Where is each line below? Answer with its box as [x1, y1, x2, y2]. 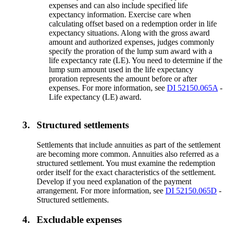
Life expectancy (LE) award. [49, 93, 142, 102]
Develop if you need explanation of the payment [37, 177, 192, 186]
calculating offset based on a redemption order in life [49, 19, 217, 28]
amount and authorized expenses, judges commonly [49, 38, 215, 47]
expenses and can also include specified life [49, 1, 188, 10]
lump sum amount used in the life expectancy [49, 65, 194, 74]
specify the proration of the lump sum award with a [49, 47, 213, 56]
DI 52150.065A [167, 83, 218, 93]
